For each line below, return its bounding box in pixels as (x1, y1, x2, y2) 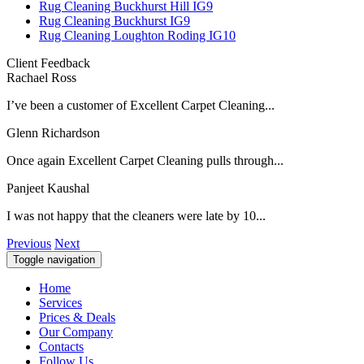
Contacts (39, 339, 84, 353)
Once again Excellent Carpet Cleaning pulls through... (6, 153, 284, 167)
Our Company (39, 324, 113, 339)
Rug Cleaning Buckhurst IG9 (39, 13, 190, 28)
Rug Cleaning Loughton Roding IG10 (39, 28, 236, 42)
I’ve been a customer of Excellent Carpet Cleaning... (6, 97, 275, 112)
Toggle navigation (13, 253, 95, 266)
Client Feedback (6, 55, 90, 70)
